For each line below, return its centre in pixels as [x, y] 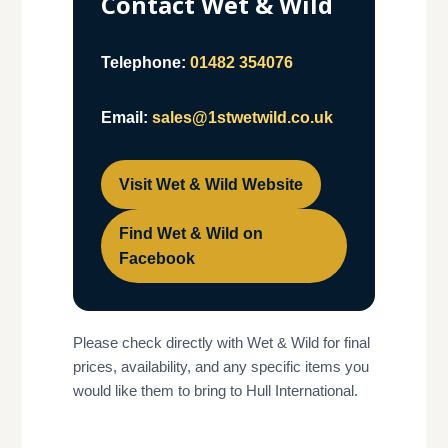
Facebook [156, 259]
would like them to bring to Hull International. [215, 391]
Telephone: [143, 63]
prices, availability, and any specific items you [220, 367]
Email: [124, 118]
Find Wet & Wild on [190, 234]
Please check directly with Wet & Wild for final [221, 343]
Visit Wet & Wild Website [210, 185]
